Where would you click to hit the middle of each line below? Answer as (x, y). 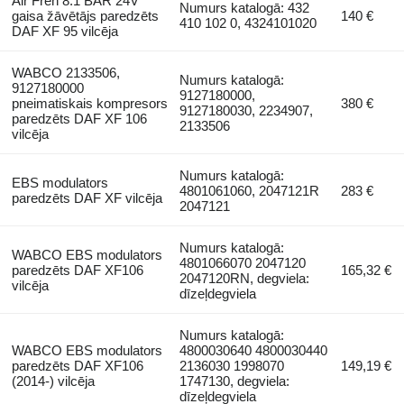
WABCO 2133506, (65, 72)
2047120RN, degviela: (245, 278)
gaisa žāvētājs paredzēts (85, 15)
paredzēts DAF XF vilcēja (87, 197)
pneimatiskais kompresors (89, 103)
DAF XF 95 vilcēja (64, 31)
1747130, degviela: (235, 381)
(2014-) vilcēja (53, 381)
